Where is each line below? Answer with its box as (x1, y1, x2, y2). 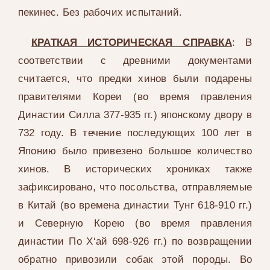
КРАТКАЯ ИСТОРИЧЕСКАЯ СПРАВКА (31, 37, 232, 49)
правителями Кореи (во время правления (17, 91, 253, 103)
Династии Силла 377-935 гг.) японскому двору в (17, 109, 253, 121)
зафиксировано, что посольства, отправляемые (17, 181, 253, 193)
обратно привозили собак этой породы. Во (17, 254, 253, 266)
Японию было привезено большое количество (17, 145, 253, 157)
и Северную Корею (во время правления (17, 218, 253, 230)
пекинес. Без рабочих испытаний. (17, 7, 183, 19)
